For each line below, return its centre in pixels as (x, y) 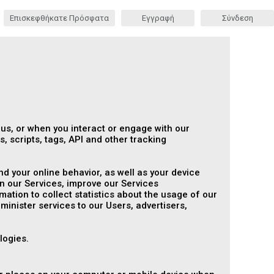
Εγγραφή (158, 18)
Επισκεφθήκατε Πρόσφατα (59, 18)
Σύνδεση (237, 18)
